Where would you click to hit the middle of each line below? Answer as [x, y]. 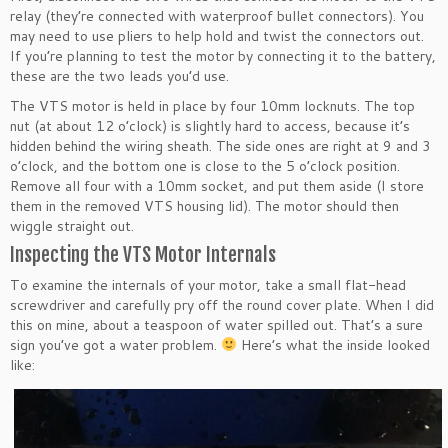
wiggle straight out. [72, 225]
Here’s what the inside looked [333, 344]
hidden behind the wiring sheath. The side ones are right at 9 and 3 [220, 145]
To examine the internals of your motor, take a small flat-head [208, 284]
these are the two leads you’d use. [119, 75]
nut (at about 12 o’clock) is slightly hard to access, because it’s [210, 125]
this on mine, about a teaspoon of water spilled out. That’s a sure [216, 324]
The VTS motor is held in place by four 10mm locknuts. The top [212, 105]
